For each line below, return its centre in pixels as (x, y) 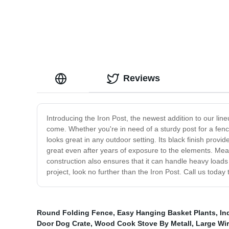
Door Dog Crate (64, 224)
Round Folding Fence (75, 213)
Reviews (142, 78)
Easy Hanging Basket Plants (166, 213)
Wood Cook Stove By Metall (143, 224)
